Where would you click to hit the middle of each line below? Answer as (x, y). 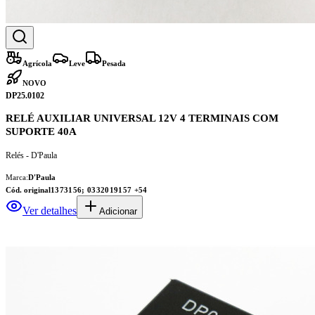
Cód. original (28, 189)
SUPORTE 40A (41, 131)
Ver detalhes (50, 210)
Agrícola (37, 63)
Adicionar (118, 211)
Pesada (114, 63)
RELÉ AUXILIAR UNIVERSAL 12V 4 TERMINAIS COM (142, 118)
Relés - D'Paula (31, 155)
